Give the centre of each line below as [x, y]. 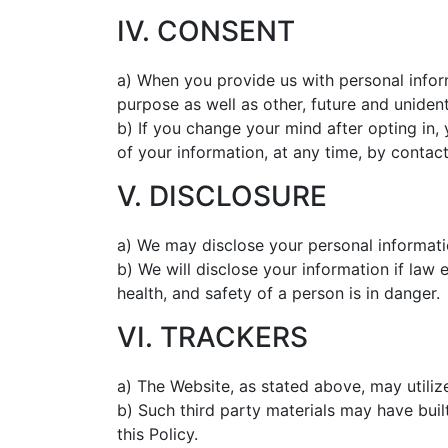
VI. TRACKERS [212, 337]
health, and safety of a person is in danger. [278, 293]
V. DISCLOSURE [222, 196]
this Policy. [157, 434]
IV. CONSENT [206, 31]
